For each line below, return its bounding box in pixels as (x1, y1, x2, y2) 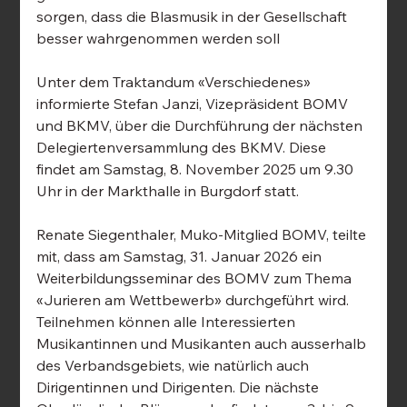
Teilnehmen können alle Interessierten (36, 313, 300, 332)
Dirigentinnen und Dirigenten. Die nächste (36, 378, 323, 397)
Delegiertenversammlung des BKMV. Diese (36, 138, 331, 157)
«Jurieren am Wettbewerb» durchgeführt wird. (36, 291, 353, 310)
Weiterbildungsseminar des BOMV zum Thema (36, 269, 356, 288)
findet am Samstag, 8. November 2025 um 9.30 (36, 160, 358, 179)
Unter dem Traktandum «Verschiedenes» (36, 73, 315, 92)
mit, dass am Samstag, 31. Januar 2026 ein (36, 247, 326, 266)
